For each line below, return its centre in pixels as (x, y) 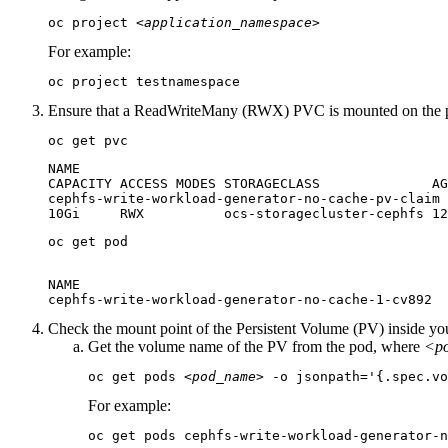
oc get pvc (88, 141)
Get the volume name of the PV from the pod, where (256, 347)
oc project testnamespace (144, 82)
